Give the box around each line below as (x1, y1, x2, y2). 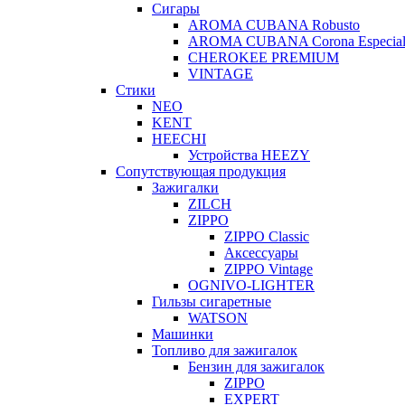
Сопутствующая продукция (116, 164, 286, 180)
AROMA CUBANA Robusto (188, 17, 360, 33)
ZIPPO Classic (224, 229, 309, 245)
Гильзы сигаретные (152, 294, 271, 310)
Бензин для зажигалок (188, 359, 325, 375)
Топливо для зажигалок (152, 343, 297, 359)
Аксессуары (224, 245, 298, 261)
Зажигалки (152, 180, 219, 196)
